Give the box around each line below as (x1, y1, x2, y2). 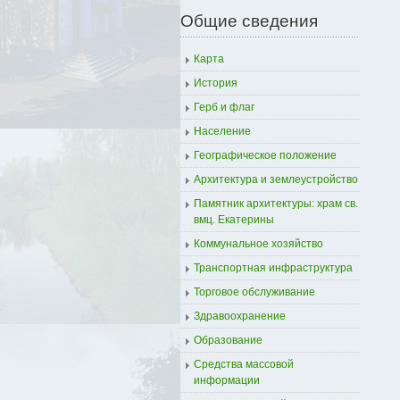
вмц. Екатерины (194, 213, 274, 226)
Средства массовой (194, 358, 294, 371)
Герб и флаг (194, 101, 254, 113)
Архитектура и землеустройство (194, 173, 358, 186)
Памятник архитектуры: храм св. (194, 197, 358, 210)
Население (194, 125, 251, 137)
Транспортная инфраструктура (194, 262, 353, 274)
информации (194, 374, 260, 387)
